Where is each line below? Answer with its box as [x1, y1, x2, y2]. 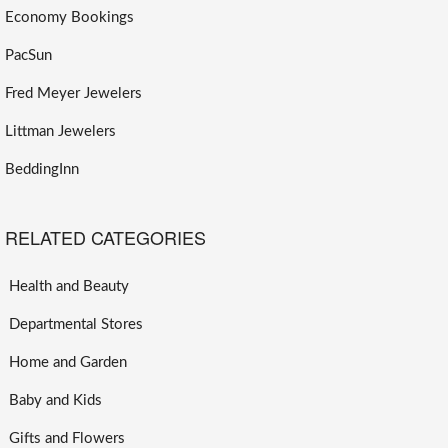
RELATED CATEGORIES [5, 223, 206, 250]
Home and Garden [5, 354, 127, 370]
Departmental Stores [5, 316, 143, 332]
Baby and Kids [5, 392, 102, 408]
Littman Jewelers [5, 123, 116, 139]
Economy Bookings [5, 9, 134, 25]
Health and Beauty [5, 278, 129, 294]
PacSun [5, 47, 52, 63]
